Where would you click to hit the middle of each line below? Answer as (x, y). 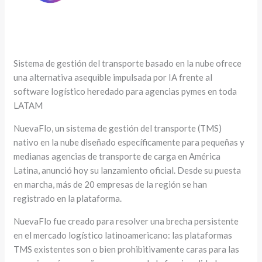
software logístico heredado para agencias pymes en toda (125, 91)
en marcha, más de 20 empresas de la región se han (111, 184)
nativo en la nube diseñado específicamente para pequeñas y (129, 142)
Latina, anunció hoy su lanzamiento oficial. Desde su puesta (127, 170)
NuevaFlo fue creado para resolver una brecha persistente (126, 221)
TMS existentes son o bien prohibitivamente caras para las (127, 249)
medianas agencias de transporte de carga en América (117, 156)
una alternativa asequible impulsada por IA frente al (113, 77)
